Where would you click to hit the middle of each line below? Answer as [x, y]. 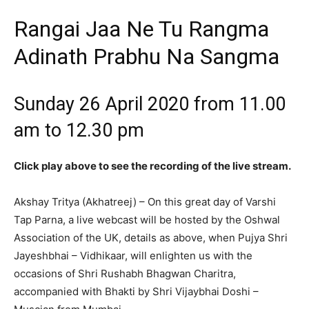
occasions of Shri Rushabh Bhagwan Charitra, [125, 273]
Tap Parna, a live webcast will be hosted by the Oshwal [147, 220]
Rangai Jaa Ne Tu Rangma [141, 29]
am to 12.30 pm [79, 130]
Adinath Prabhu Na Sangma [147, 57]
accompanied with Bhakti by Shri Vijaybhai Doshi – [136, 291]
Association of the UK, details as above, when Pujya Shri [151, 238]
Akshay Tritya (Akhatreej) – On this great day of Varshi [145, 202]
